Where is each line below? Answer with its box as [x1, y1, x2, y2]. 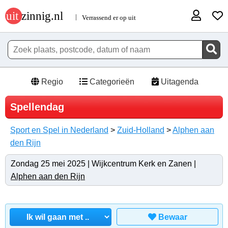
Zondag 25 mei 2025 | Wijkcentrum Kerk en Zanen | [11, 159, 196, 168]
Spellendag [10, 101, 64, 113]
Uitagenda [158, 77, 198, 87]
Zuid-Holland [117, 126, 164, 135]
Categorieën [87, 77, 134, 87]
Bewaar [158, 213, 187, 222]
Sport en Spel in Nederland [10, 126, 108, 135]
